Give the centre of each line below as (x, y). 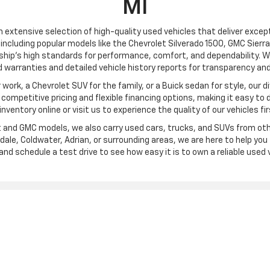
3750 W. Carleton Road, (149, 248)
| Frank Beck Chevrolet (65, 248)
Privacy (14, 248)
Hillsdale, (206, 248)
